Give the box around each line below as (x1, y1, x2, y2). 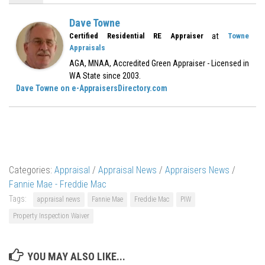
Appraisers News (165, 164, 230, 176)
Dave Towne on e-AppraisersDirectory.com (16, 83, 167, 93)
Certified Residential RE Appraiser (69, 31, 203, 40)
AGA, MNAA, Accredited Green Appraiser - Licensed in (69, 58, 249, 68)
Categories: (9, 164, 54, 176)
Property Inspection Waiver (13, 211, 89, 220)
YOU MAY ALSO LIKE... (27, 250, 125, 263)
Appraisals (69, 43, 105, 52)
